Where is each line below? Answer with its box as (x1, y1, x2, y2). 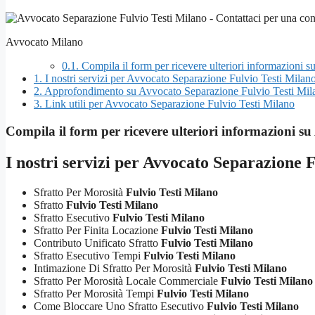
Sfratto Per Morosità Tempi (34, 288, 157, 300)
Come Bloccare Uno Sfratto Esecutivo (34, 300, 207, 312)
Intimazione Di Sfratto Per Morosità (34, 262, 195, 274)
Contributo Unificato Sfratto (34, 237, 161, 249)
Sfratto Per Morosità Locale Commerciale (34, 275, 221, 287)
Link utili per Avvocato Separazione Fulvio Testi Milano (42, 98, 295, 110)
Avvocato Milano (6, 36, 83, 49)
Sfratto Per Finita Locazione (34, 224, 161, 236)
